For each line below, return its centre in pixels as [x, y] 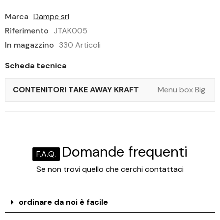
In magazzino [29, 45]
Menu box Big [181, 90]
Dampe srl [51, 16]
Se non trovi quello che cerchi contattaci [110, 169]
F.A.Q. [46, 154]
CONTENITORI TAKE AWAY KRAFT [76, 90]
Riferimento [27, 31]
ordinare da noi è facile [64, 202]
